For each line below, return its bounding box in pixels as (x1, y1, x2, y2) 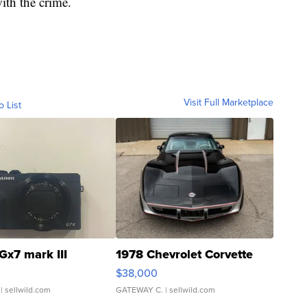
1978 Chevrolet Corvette (116, 245, 253, 264)
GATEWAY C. (116, 284, 163, 297)
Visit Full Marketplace (184, 95, 273, 110)
